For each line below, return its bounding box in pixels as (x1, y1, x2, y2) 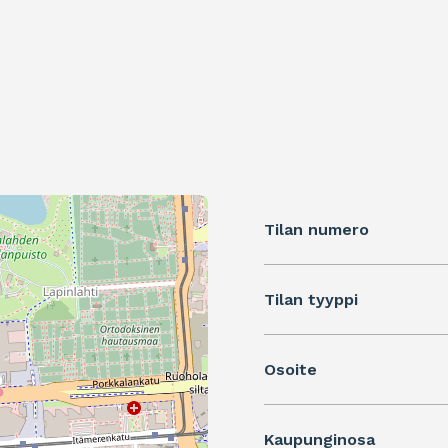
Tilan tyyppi (264, 290, 358, 310)
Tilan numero (264, 220, 369, 240)
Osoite (264, 360, 317, 380)
